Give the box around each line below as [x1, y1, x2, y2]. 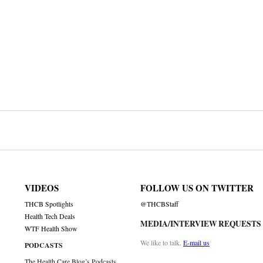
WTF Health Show [25, 224, 78, 234]
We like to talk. [140, 238, 183, 248]
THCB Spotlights [25, 200, 74, 209]
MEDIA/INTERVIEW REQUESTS [140, 218, 261, 230]
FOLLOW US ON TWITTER [140, 181, 254, 195]
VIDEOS [25, 181, 59, 195]
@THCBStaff [140, 200, 178, 209]
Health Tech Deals [25, 212, 76, 221]
